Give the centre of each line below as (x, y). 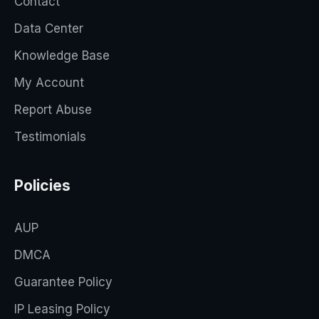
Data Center (49, 28)
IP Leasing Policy (62, 309)
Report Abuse (53, 110)
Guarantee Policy (63, 282)
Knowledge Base (62, 56)
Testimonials (50, 137)
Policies (42, 185)
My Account (49, 83)
